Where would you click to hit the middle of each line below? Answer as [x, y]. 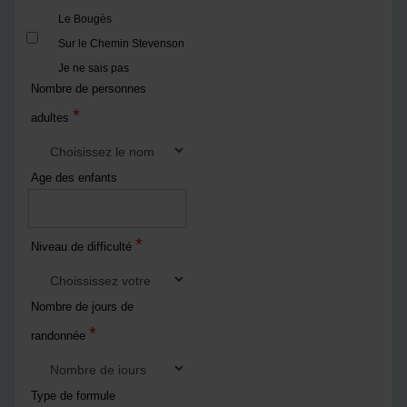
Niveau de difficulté [83, 247]
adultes [52, 118]
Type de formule [73, 396]
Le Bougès [85, 20]
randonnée [60, 336]
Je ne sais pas [94, 69]
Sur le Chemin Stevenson [121, 44]
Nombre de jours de [82, 307]
